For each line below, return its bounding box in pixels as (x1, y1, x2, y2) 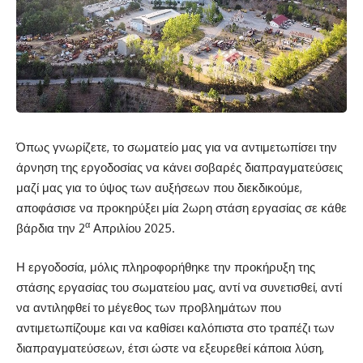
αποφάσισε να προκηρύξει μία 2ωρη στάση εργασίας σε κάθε (16, 200, 347, 216)
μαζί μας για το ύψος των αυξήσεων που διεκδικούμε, (16, 180, 302, 195)
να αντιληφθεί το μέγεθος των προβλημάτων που (16, 299, 281, 315)
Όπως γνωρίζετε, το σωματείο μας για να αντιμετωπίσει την (16, 139, 337, 155)
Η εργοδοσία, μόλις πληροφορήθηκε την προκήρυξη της (16, 258, 315, 275)
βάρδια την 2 (16, 220, 85, 236)
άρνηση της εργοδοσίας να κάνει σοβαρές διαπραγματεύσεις (16, 160, 343, 175)
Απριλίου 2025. (90, 220, 175, 236)
